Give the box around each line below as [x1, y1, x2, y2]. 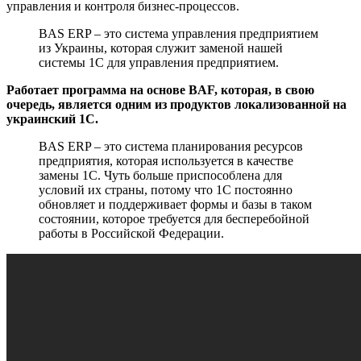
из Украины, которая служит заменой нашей [39, 41, 283, 56]
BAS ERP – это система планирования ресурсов [39, 139, 303, 154]
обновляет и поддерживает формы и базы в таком [39, 197, 312, 212]
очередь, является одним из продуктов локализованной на [6, 98, 346, 112]
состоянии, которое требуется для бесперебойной [39, 212, 309, 226]
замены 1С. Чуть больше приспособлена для [39, 168, 282, 183]
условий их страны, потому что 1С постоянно [39, 183, 293, 197]
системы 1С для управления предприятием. [39, 56, 279, 70]
